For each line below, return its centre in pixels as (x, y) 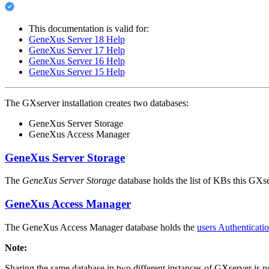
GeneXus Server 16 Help (77, 61)
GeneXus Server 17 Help (77, 50)
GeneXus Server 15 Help (77, 71)
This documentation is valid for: (89, 28)
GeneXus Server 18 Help (77, 39)
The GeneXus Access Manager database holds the (101, 227)
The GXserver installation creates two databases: (97, 103)
